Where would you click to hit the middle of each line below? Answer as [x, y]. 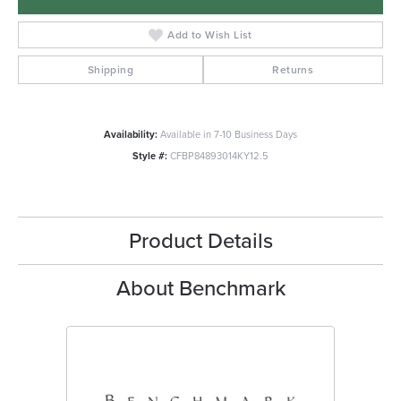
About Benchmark [200, 289]
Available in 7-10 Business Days [229, 135]
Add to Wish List [210, 35]
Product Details [200, 241]
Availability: [131, 135]
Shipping [110, 70]
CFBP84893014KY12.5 [219, 156]
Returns [293, 70]
